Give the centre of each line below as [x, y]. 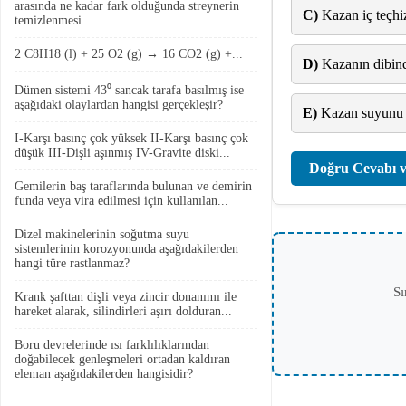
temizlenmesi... [53, 20]
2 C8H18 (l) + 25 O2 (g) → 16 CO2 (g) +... [129, 54]
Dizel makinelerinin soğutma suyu [102, 234]
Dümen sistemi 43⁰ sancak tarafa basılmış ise [129, 90]
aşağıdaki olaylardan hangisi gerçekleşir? [119, 105]
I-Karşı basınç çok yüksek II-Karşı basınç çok [131, 138]
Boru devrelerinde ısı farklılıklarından [112, 345]
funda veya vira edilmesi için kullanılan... [121, 201]
